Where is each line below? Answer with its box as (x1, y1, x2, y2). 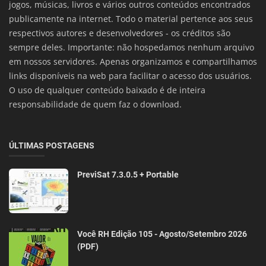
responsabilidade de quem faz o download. (9, 99, 182, 110)
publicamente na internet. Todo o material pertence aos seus (9, 13, 253, 25)
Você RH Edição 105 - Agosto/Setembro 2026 (77, 229, 247, 239)
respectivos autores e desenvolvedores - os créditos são (9, 27, 230, 39)
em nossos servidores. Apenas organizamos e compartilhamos (9, 56, 257, 68)
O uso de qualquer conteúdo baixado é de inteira (9, 84, 205, 96)
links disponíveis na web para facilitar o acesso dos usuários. (9, 70, 252, 82)
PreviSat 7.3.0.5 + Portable (77, 170, 179, 180)
